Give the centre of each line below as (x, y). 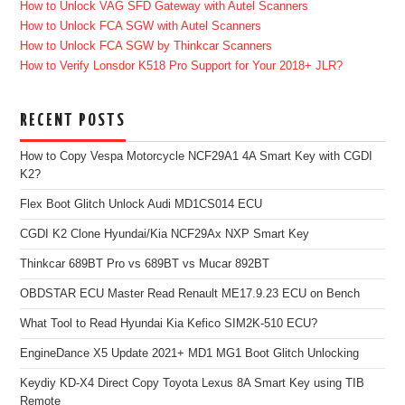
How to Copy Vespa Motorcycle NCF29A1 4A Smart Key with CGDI (197, 157)
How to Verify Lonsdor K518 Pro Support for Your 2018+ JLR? (182, 66)
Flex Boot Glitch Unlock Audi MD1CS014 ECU (141, 205)
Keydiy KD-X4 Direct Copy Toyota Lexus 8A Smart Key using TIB (193, 384)
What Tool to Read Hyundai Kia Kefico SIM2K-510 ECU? (169, 324)
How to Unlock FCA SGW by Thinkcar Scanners (146, 47)
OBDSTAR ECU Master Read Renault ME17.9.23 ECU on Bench (190, 294)
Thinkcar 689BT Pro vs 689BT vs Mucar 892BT (145, 264)
